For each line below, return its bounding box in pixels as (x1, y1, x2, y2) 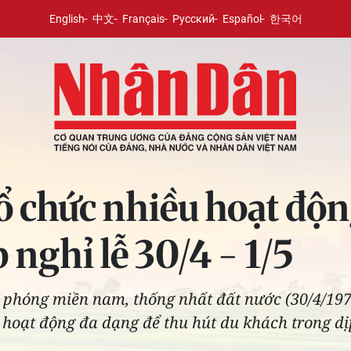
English (49, 13, 85, 25)
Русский (172, 13, 215, 25)
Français (121, 13, 165, 25)
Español (222, 13, 262, 25)
